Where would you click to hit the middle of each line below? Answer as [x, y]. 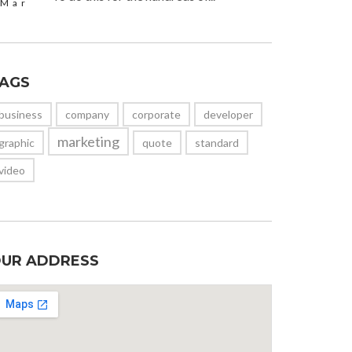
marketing [88, 141]
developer [228, 114]
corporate [156, 114]
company [87, 114]
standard [217, 143]
